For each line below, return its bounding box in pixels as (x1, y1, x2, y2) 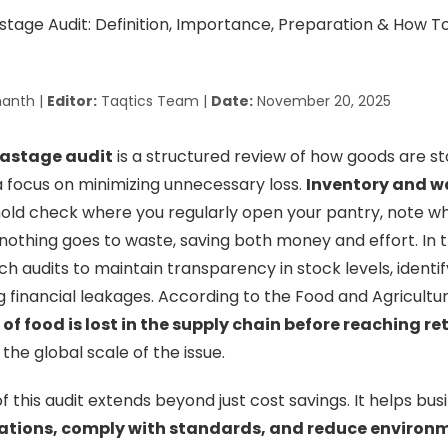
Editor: (46, 91, 97, 111)
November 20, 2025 (252, 91, 391, 111)
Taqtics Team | (96, 91, 211, 111)
